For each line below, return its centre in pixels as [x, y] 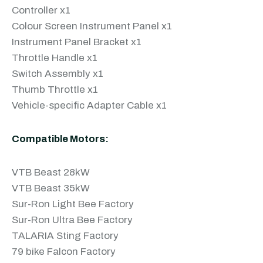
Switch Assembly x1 [58, 74]
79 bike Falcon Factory [64, 252]
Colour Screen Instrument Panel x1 [92, 26]
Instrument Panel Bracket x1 [77, 42]
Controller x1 [41, 10]
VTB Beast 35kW [51, 188]
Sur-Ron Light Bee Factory [73, 204]
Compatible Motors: [60, 139]
